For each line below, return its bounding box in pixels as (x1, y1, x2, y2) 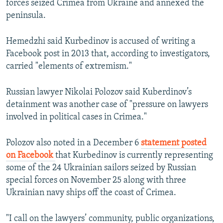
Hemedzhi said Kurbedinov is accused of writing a (6, 37, 196, 47)
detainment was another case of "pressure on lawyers (6, 100, 208, 110)
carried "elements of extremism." (6, 62, 132, 72)
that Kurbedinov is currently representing (55, 151, 213, 161)
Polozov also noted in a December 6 (6, 138, 141, 148)
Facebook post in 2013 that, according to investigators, (6, 49, 210, 59)
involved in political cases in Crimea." (6, 112, 147, 122)
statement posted (141, 138, 207, 148)
